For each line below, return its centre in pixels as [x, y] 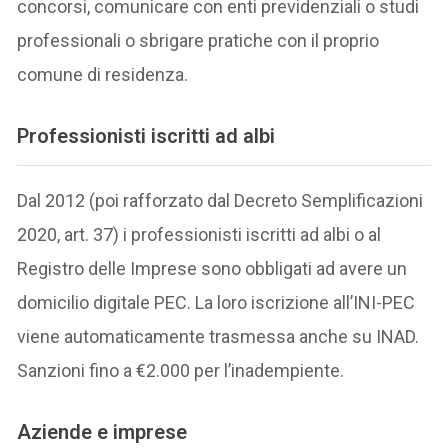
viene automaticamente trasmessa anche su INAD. [218, 337]
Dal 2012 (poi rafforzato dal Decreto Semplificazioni [220, 201]
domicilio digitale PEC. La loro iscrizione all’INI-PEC [216, 303]
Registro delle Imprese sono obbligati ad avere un [212, 269]
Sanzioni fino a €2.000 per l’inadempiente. [181, 371]
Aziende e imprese [102, 432]
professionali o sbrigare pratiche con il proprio [198, 40]
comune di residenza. [103, 74]
